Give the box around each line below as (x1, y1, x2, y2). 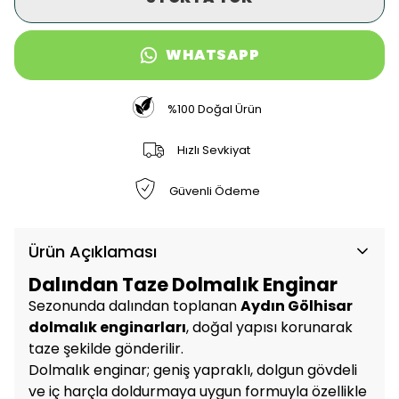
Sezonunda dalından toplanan (28, 295, 240, 316)
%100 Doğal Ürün (167, 101, 263, 118)
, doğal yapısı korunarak (186, 316, 353, 338)
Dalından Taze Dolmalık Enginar (28, 271, 338, 297)
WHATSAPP (166, 44, 260, 65)
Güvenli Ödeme (168, 183, 260, 200)
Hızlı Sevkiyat (176, 142, 250, 159)
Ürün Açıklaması (28, 240, 157, 263)
